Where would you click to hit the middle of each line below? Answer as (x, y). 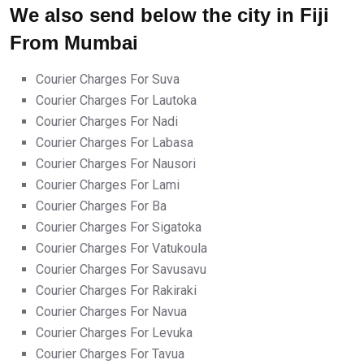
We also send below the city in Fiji (169, 15)
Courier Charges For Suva (108, 80)
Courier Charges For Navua (111, 312)
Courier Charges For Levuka (114, 333)
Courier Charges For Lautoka (116, 101)
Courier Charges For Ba (101, 206)
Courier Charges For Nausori (116, 164)
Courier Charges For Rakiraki (116, 291)
